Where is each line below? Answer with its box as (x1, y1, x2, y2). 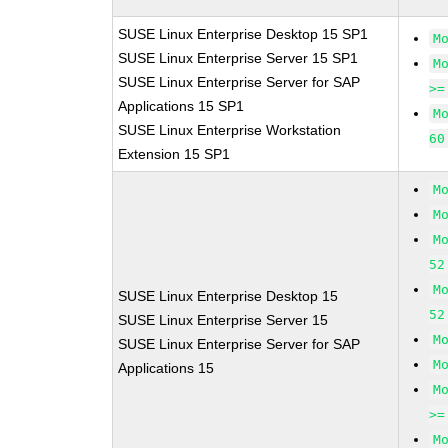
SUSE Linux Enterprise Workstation (118, 122, 342, 138)
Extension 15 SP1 (118, 146, 231, 162)
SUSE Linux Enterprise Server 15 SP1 (118, 50, 359, 66)
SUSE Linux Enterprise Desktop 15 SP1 (118, 26, 369, 42)
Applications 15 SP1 (118, 98, 245, 114)
